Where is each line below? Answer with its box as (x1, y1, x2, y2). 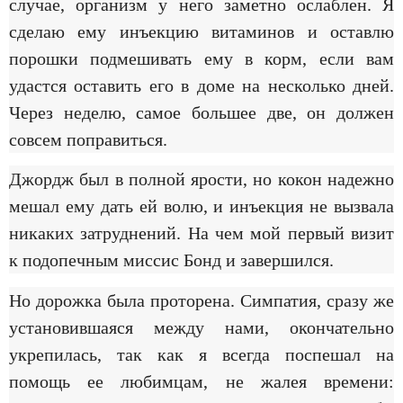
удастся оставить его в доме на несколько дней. (9, 76, 394, 96)
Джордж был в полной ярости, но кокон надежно (9, 169, 394, 190)
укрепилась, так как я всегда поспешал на (9, 344, 394, 364)
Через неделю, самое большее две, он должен (9, 103, 394, 123)
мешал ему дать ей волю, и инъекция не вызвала (9, 196, 394, 217)
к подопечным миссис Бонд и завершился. (9, 250, 334, 271)
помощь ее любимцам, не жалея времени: (9, 371, 394, 391)
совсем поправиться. (9, 130, 167, 150)
